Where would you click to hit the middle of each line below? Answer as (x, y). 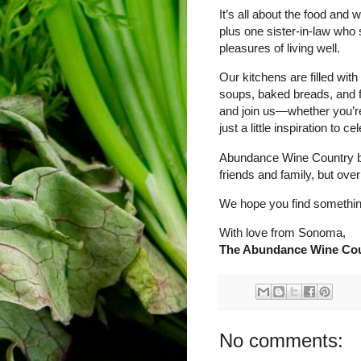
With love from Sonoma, (282, 233)
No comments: (281, 340)
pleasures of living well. (280, 48)
